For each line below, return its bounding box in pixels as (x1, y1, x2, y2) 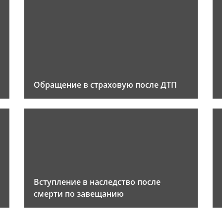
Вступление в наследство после (34, 176, 161, 187)
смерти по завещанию (34, 188, 124, 199)
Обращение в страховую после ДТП (34, 79, 177, 90)
